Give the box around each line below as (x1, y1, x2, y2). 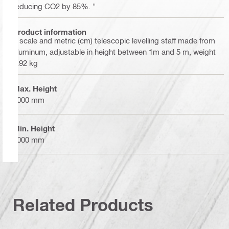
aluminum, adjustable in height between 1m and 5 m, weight (13, 47, 216, 56)
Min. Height (13, 124, 55, 133)
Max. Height (13, 84, 57, 94)
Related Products (13, 195, 153, 215)
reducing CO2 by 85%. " (13, 1, 96, 11)
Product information (13, 27, 86, 37)
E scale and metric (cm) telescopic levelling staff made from (13, 35, 215, 45)
